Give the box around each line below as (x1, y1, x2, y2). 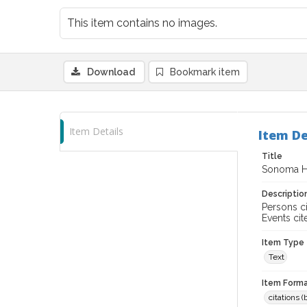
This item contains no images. (67, 16, 217, 29)
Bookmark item (170, 66, 240, 77)
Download (87, 66, 135, 77)
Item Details (69, 125, 123, 138)
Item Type (262, 238, 304, 247)
